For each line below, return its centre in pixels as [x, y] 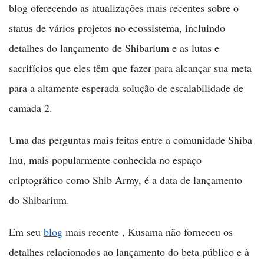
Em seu [26, 232]
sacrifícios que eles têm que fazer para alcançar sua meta [130, 68]
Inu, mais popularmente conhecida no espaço [105, 160]
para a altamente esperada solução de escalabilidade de [126, 88]
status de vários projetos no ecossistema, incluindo [117, 28]
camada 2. [31, 108]
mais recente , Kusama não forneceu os [148, 232]
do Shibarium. [39, 200]
